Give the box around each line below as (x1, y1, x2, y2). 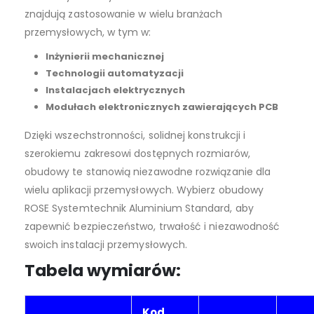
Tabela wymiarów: (24, 259, 181, 282)
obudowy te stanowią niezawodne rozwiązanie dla (24, 164, 271, 179)
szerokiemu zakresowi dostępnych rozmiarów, (24, 146, 250, 161)
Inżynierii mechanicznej (45, 49, 164, 63)
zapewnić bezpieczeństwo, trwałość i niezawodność (24, 219, 280, 233)
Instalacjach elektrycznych (45, 83, 185, 97)
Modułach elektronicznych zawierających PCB (45, 100, 278, 114)
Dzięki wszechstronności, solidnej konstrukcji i (24, 128, 246, 142)
